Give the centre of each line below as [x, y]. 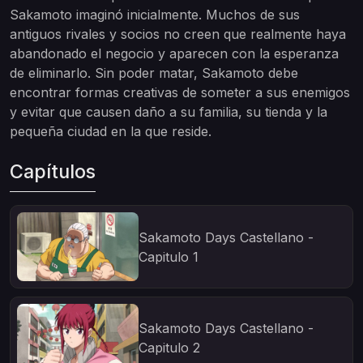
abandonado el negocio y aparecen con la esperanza [174, 53]
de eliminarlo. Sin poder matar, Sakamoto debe [154, 73]
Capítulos [53, 171]
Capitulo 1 [169, 256]
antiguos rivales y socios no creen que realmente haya [178, 34]
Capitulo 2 [169, 348]
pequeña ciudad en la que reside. [111, 131]
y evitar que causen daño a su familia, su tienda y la [169, 112]
